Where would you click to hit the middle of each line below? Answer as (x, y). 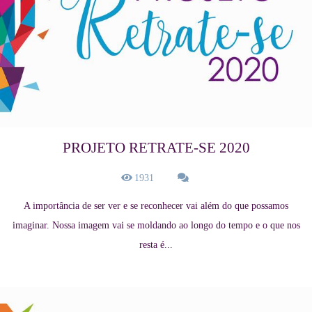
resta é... (156, 245)
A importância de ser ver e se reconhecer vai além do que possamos (156, 206)
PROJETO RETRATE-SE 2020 (156, 148)
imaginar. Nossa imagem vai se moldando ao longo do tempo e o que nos (156, 226)
